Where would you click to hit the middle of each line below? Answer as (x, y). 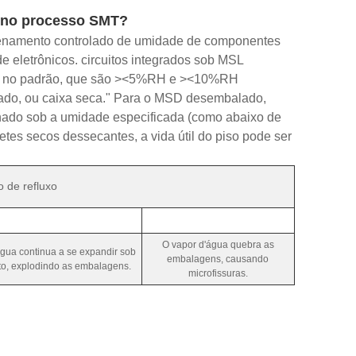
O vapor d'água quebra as (218, 244)
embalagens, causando (218, 259)
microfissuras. (218, 273)
